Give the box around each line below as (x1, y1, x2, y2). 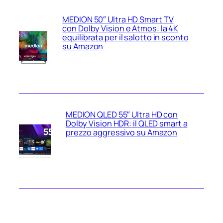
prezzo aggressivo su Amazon (65, 127, 178, 138)
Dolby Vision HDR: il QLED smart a (65, 118, 188, 129)
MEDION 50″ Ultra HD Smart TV (62, 14, 174, 25)
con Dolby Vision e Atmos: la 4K (62, 23, 179, 34)
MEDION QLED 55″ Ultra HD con (65, 109, 178, 120)
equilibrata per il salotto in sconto (62, 32, 189, 43)
